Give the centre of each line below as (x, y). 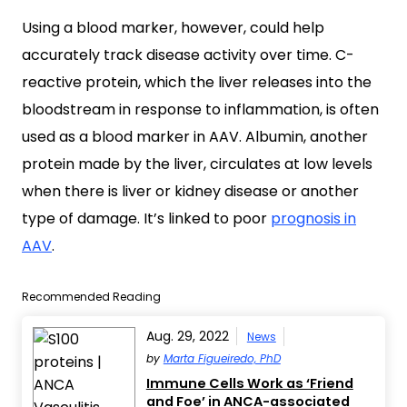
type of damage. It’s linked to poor (146, 218)
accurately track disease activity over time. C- (188, 55)
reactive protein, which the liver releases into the (197, 82)
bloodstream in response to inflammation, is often (200, 109)
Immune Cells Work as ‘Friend (249, 383)
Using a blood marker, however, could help (173, 28)
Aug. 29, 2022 (187, 336)
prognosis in (313, 218)
